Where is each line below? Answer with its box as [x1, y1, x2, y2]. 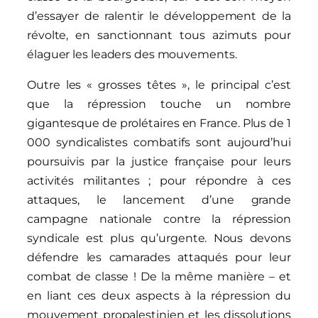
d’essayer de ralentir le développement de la [27, 9, 291, 23]
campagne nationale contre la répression [27, 212, 291, 226]
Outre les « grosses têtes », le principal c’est [27, 77, 291, 92]
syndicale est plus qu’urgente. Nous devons [27, 231, 291, 245]
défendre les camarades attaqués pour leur [27, 250, 291, 264]
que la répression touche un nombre [27, 97, 291, 111]
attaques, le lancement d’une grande [27, 192, 291, 207]
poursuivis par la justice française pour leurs [27, 154, 291, 168]
